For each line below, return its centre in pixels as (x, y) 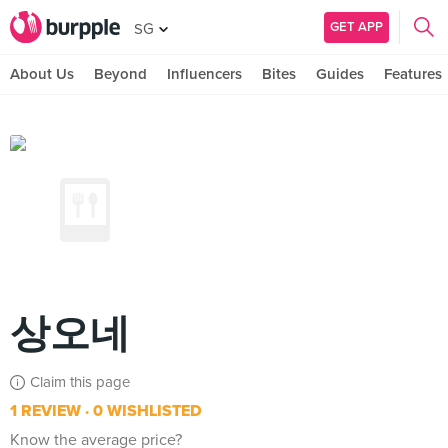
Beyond (120, 74)
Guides (340, 74)
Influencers (204, 74)
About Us (42, 74)
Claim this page (80, 382)
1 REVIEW (45, 411)
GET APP (356, 26)
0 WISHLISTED (145, 411)
